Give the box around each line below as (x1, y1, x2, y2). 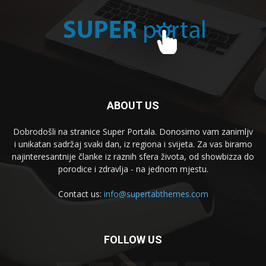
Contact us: (58, 188, 104, 199)
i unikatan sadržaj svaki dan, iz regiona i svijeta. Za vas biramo (14, 138, 252, 150)
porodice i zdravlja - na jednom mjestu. (58, 163, 208, 175)
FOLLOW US (104, 233, 162, 246)
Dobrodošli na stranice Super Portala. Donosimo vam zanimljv (13, 125, 253, 137)
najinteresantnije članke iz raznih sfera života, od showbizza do (12, 150, 254, 162)
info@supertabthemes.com (103, 188, 208, 199)
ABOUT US (107, 99, 159, 112)
